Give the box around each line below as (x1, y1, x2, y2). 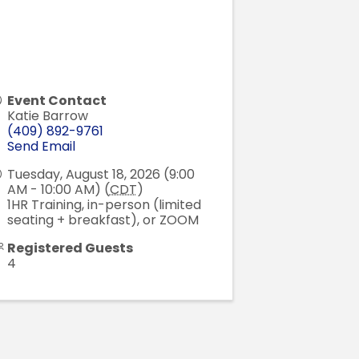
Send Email (6, 137, 75, 156)
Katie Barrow (6, 107, 88, 126)
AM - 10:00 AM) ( (6, 180, 110, 200)
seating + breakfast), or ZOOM (6, 211, 199, 230)
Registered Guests (6, 239, 133, 258)
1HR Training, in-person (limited (6, 196, 201, 215)
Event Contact (6, 91, 107, 111)
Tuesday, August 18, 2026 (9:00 (6, 165, 195, 184)
